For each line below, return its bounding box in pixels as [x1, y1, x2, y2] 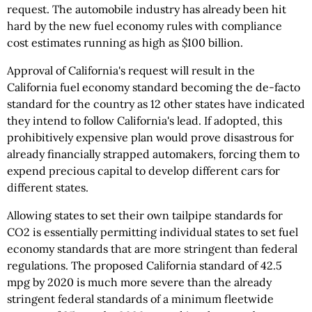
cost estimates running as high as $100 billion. [7, 36, 246, 49]
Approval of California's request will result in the [7, 63, 255, 77]
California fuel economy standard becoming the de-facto [7, 80, 300, 94]
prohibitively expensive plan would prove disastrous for [7, 130, 294, 144]
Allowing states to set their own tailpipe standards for [7, 208, 283, 222]
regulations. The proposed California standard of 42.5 [7, 258, 282, 272]
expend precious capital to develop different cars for [7, 164, 280, 178]
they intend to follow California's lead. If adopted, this [7, 114, 282, 127]
